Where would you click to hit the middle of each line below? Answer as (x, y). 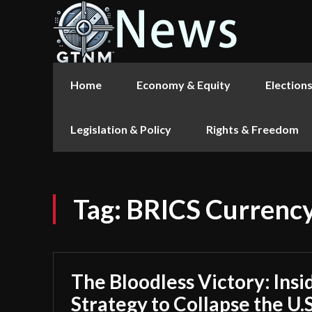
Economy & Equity (184, 85)
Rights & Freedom (252, 129)
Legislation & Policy (121, 129)
